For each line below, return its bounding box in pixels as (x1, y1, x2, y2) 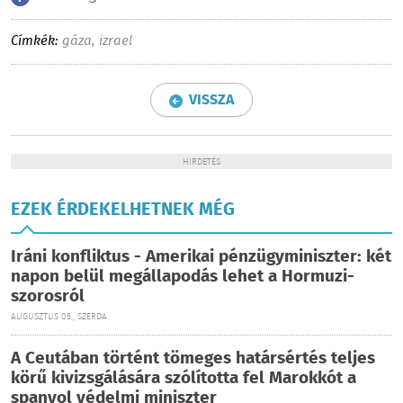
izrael (99, 31, 132, 52)
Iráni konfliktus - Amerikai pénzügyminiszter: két (11, 244, 391, 271)
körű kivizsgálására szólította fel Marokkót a (11, 365, 356, 392)
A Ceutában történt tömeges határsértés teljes (11, 345, 375, 372)
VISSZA (189, 89, 234, 112)
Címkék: (11, 31, 58, 52)
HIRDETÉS (183, 156, 220, 169)
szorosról (11, 283, 85, 310)
